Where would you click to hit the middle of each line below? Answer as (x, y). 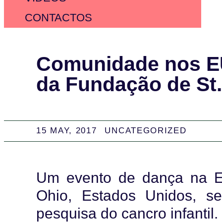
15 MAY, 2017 (67, 131)
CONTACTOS (58, 17)
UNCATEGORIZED (146, 131)
